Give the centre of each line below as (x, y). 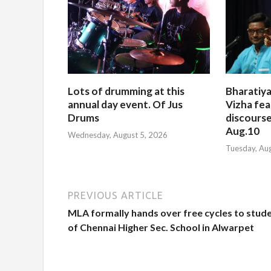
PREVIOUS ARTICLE (116, 196)
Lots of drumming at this (126, 91)
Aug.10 (243, 131)
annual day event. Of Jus (125, 104)
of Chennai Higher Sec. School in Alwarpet (161, 227)
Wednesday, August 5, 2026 (118, 135)
